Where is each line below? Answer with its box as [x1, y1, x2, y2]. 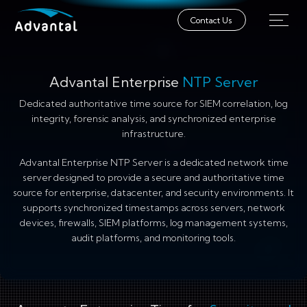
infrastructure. [121, 127, 186, 140]
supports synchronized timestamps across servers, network [22, 201, 285, 214]
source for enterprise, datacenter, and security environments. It [13, 186, 294, 199]
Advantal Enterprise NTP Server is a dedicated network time [19, 156, 288, 169]
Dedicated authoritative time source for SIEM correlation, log [19, 97, 288, 110]
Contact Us [191, 14, 233, 25]
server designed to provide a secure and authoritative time [23, 171, 284, 184]
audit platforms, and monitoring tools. [71, 232, 236, 244]
